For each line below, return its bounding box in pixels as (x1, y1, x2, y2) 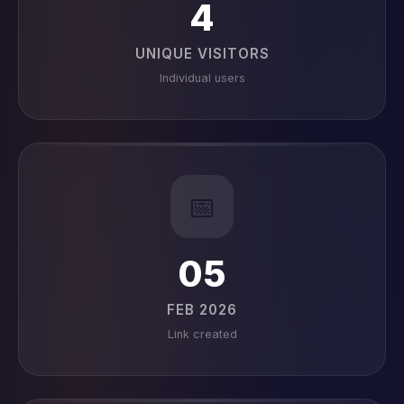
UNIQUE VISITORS (134, 45, 270, 62)
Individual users (159, 71, 245, 85)
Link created (167, 327, 237, 341)
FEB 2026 (167, 301, 237, 318)
